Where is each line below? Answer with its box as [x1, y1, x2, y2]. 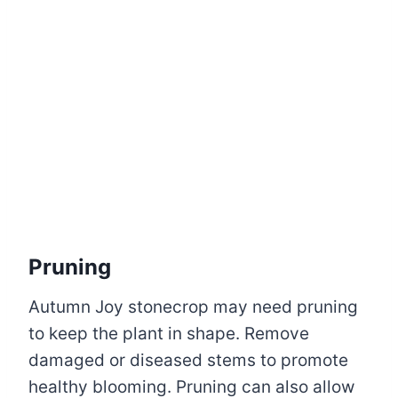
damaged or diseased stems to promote [28, 349, 348, 370]
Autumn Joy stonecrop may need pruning [28, 296, 358, 317]
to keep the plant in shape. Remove [28, 322, 309, 344]
